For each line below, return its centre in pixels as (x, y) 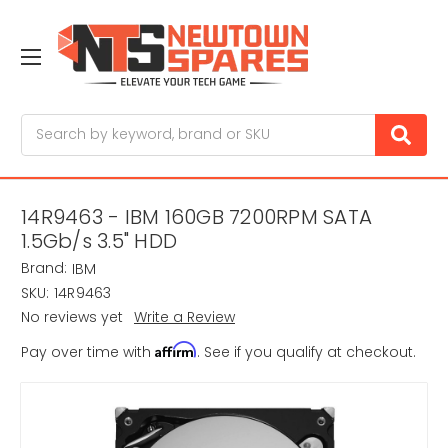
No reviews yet (72, 317)
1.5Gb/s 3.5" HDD (99, 241)
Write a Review (184, 317)
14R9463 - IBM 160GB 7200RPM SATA (196, 217)
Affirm (176, 350)
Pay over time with (88, 352)
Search (46, 123)
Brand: (44, 268)
